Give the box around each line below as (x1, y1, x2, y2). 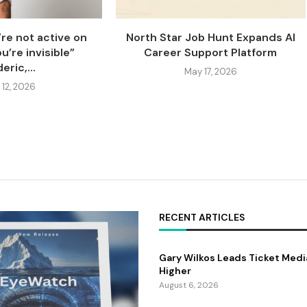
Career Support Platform (144, 45, 278, 60)
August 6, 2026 (159, 279, 219, 291)
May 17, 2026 (184, 65, 237, 77)
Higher (159, 264, 191, 277)
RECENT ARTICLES (159, 210, 245, 223)
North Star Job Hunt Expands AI (125, 29, 295, 45)
